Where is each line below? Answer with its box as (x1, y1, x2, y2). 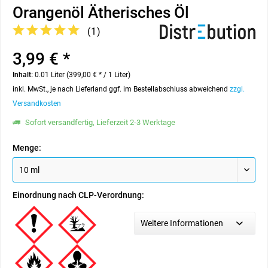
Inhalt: (13, 71, 35, 79)
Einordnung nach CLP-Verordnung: (13, 190, 144, 200)
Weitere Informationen (141, 218, 223, 228)
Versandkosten (13, 99, 61, 108)
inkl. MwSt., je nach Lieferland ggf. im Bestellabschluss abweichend (13, 85, 230, 93)
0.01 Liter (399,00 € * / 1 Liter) (35, 71, 130, 79)
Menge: (13, 143, 41, 153)
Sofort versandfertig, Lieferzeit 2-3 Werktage (23, 118, 175, 127)
